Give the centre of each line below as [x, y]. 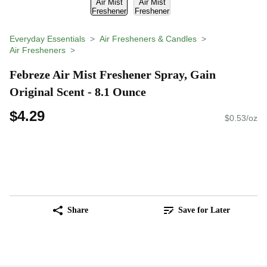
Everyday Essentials [47, 39]
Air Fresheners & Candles [148, 39]
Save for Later [204, 210]
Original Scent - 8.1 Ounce [78, 91]
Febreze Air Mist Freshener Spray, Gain [113, 74]
